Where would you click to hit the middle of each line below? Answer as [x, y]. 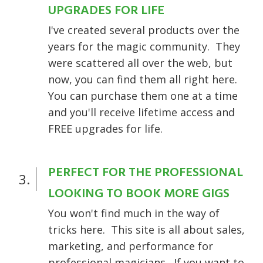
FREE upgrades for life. [105, 129]
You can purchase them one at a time [143, 96]
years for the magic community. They [144, 47]
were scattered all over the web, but [140, 63]
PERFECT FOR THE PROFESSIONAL [146, 173]
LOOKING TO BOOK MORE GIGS [139, 194]
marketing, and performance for [131, 246]
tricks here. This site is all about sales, [146, 230]
